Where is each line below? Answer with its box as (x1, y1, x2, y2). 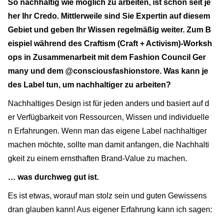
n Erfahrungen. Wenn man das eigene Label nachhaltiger (8, 126, 207, 135)
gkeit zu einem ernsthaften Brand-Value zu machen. (8, 154, 189, 163)
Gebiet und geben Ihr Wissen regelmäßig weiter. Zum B (8, 25, 211, 34)
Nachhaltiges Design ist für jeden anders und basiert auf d (8, 99, 209, 108)
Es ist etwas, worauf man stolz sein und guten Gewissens (8, 191, 207, 200)
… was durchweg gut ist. (8, 172, 99, 181)
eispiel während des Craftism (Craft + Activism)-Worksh (8, 39, 212, 48)
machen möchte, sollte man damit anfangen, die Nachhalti (8, 140, 209, 149)
